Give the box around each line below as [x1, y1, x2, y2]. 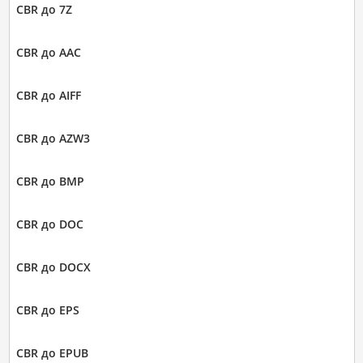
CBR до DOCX [15, 259, 91, 275]
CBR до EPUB [15, 345, 88, 361]
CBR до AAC [15, 45, 81, 61]
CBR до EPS [15, 302, 79, 318]
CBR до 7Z [15, 2, 72, 18]
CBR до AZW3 [15, 130, 90, 147]
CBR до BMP [15, 173, 84, 190]
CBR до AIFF [15, 88, 81, 104]
